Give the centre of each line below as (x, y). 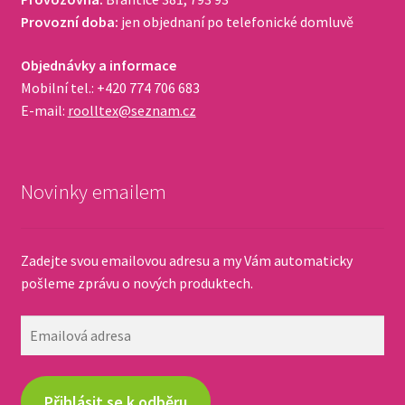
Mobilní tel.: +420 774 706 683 (110, 87)
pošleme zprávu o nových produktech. (137, 283)
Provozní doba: (69, 21)
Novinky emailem (93, 191)
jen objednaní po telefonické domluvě (235, 21)
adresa (40, 348)
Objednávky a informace (98, 65)
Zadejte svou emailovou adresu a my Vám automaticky (186, 261)
